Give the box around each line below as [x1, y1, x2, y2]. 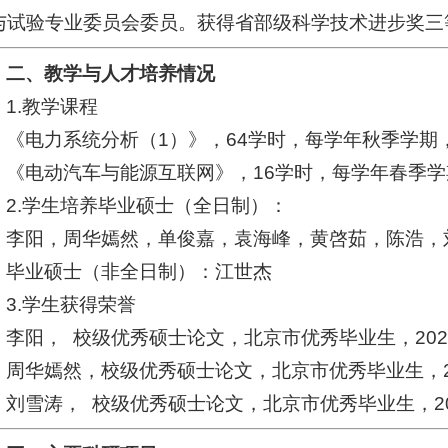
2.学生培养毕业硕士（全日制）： [6, 194, 289, 216]
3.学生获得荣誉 [6, 293, 137, 315]
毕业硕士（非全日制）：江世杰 [6, 260, 273, 282]
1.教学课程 [6, 95, 99, 117]
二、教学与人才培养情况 [6, 62, 216, 84]
